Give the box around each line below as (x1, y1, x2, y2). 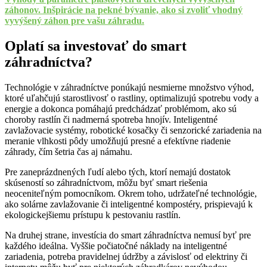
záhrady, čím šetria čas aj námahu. (5, 147, 135, 157)
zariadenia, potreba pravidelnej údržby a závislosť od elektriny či (5, 252, 247, 262)
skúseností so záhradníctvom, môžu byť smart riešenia (5, 178, 207, 188)
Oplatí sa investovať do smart (5, 38, 187, 54)
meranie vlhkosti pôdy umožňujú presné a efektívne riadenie (5, 136, 231, 147)
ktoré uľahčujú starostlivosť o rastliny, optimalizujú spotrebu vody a (5, 93, 259, 104)
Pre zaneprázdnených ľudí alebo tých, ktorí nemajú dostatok (5, 167, 231, 178)
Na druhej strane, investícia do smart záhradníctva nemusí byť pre (5, 230, 251, 241)
